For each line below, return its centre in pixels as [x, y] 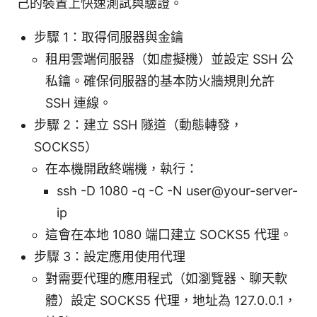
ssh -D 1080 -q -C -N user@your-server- [177, 190]
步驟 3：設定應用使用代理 [110, 256]
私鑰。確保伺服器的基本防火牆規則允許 [160, 81]
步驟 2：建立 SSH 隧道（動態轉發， [138, 125]
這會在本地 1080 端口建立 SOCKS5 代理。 [169, 234]
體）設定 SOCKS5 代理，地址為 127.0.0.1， [171, 300]
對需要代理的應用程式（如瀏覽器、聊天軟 [166, 278]
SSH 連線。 [79, 103]
